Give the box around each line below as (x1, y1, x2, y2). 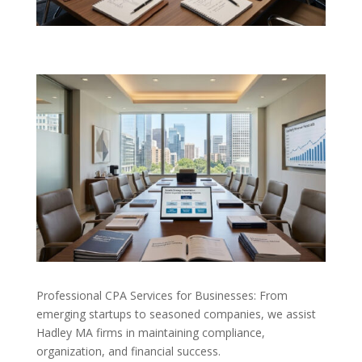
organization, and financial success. (36, 343, 221, 360)
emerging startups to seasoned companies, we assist (36, 306, 316, 322)
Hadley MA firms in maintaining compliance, (36, 325, 265, 341)
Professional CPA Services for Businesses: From (36, 288, 288, 304)
